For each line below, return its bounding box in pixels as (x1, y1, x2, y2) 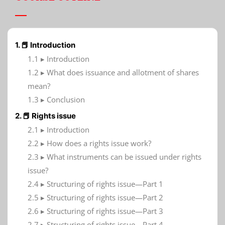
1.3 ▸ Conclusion (28, 94, 85, 104)
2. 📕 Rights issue (15, 110, 76, 121)
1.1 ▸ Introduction (28, 53, 89, 64)
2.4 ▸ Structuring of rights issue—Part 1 (28, 178, 163, 189)
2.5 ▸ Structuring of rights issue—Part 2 (28, 192, 163, 202)
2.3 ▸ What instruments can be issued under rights (28, 151, 201, 162)
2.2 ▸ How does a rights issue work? (28, 138, 151, 148)
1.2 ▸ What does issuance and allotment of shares (28, 67, 199, 77)
